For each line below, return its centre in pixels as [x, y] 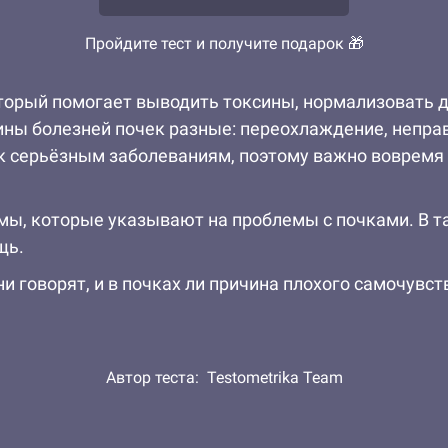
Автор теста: [156, 378]
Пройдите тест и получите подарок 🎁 [224, 44]
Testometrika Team [274, 378]
